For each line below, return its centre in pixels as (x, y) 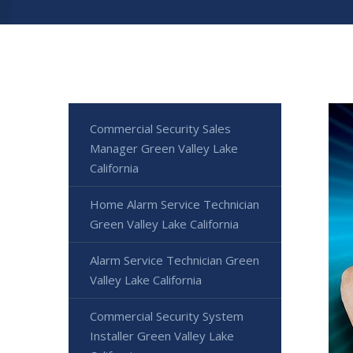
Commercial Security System (167, 316)
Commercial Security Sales (160, 128)
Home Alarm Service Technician (175, 204)
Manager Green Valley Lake (164, 148)
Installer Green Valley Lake (162, 336)
